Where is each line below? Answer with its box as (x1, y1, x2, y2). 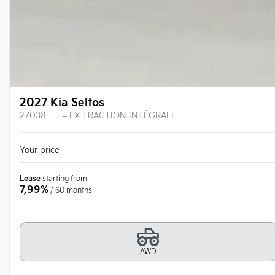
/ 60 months (50, 185, 92, 195)
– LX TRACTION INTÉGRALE (60, 110, 176, 121)
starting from (41, 174, 87, 184)
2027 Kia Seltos (20, 96, 104, 109)
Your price (20, 145, 62, 155)
